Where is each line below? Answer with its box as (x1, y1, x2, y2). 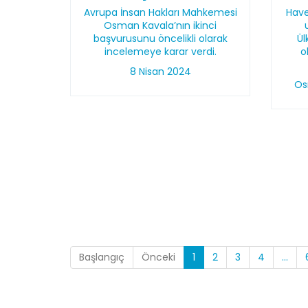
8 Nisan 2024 (129, 65, 191, 78)
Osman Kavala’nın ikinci (104, 19, 217, 32)
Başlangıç (79, 250, 124, 264)
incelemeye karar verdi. (104, 45, 217, 58)
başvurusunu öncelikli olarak (93, 32, 228, 45)
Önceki (142, 250, 175, 264)
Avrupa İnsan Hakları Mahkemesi (83, 5, 237, 19)
